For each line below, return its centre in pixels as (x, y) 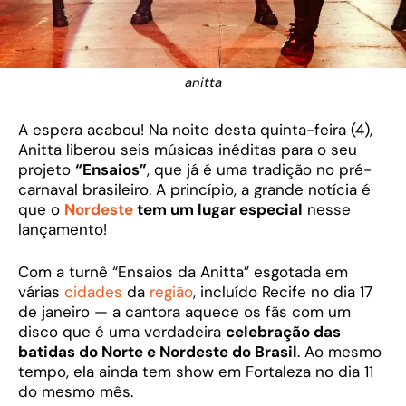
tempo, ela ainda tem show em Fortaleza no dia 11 (196, 372)
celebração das (283, 332)
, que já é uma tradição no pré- (259, 169)
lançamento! (63, 229)
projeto (47, 169)
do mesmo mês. (76, 392)
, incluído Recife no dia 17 (283, 292)
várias (41, 292)
